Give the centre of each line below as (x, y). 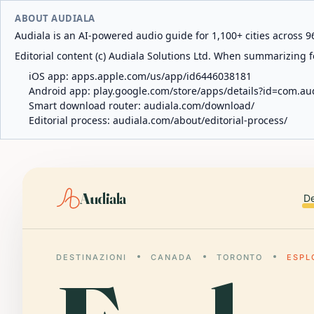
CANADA (171, 257)
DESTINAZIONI (91, 257)
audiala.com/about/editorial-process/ (200, 120)
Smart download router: (86, 105)
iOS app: (50, 76)
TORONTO (240, 257)
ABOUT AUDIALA (55, 18)
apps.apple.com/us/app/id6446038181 (162, 76)
